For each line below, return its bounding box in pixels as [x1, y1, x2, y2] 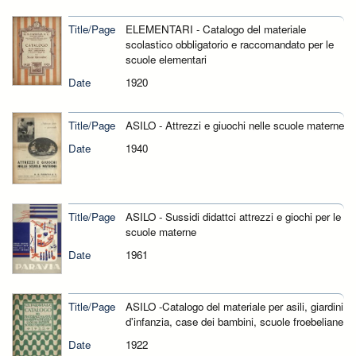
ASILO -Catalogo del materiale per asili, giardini [125, 298, 343, 314]
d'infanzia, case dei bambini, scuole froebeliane [125, 313, 343, 329]
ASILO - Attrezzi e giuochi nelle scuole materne [125, 118, 344, 133]
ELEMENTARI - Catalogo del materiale [125, 21, 306, 37]
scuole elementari [125, 51, 207, 67]
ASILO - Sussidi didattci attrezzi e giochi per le [125, 209, 341, 225]
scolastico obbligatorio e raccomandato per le [125, 36, 334, 52]
